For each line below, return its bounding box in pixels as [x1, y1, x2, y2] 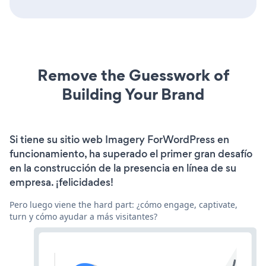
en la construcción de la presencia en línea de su [9, 161, 236, 175]
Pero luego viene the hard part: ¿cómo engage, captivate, [9, 199, 237, 210]
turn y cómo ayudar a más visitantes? [9, 211, 157, 222]
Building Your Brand [62, 83, 204, 105]
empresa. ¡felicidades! [9, 175, 113, 189]
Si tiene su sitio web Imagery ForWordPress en [9, 132, 229, 147]
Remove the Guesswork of [37, 64, 229, 86]
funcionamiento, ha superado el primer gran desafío [9, 147, 252, 161]
